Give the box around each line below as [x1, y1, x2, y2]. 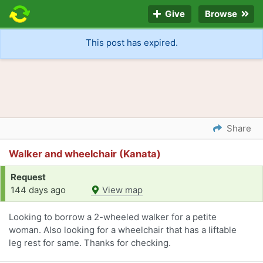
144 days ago [11, 184, 66, 196]
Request [11, 171, 46, 183]
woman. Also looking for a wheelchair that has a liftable [9, 224, 237, 236]
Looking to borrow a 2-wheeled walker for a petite [9, 211, 217, 223]
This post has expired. [85, 37, 178, 49]
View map [100, 184, 143, 196]
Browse [203, 8, 241, 20]
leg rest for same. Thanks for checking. [9, 237, 171, 249]
